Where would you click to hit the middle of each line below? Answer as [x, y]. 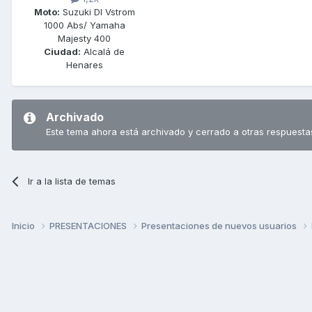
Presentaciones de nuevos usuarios [220, 225]
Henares [84, 64]
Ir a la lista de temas [72, 181]
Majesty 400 [84, 38]
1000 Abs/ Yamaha [84, 25]
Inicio [24, 225]
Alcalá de [103, 51]
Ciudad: [62, 51]
